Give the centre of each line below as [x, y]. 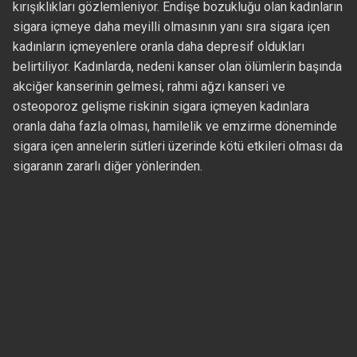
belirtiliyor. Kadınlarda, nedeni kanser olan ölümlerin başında [177, 67]
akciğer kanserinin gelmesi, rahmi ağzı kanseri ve [149, 87]
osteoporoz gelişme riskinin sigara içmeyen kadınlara [161, 107]
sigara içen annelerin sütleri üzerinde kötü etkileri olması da [177, 147]
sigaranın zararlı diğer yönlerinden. [107, 167]
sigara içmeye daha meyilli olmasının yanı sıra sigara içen [171, 27]
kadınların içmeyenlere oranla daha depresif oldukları [158, 47]
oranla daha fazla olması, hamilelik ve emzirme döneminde [175, 127]
